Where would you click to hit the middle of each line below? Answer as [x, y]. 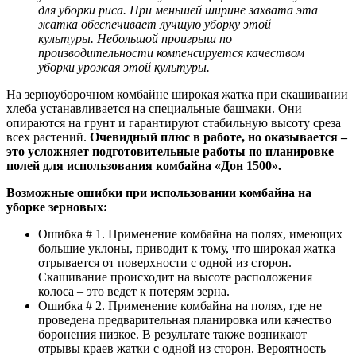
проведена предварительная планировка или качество [185, 319]
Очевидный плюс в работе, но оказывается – [219, 137]
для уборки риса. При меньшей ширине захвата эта [178, 10]
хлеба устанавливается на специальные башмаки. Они [154, 108]
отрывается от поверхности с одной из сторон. [165, 262]
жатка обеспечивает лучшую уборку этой [155, 24]
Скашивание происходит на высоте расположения [175, 277]
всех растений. [48, 137]
